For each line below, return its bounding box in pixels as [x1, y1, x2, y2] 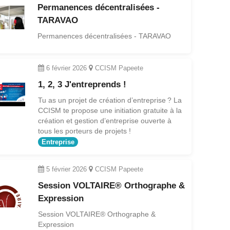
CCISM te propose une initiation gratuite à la [37, 106, 182, 114]
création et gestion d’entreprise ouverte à [37, 116, 171, 125]
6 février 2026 [46, 64, 87, 72]
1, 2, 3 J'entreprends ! [37, 79, 126, 89]
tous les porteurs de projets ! [37, 126, 131, 135]
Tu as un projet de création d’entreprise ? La [37, 95, 182, 104]
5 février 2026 [46, 165, 87, 173]
